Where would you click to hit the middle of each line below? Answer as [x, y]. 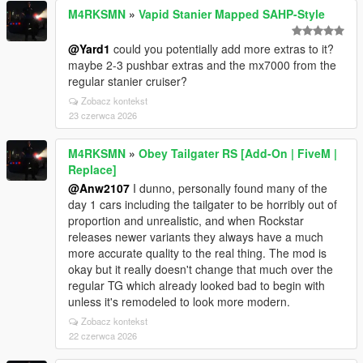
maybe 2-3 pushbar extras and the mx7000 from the [202, 65]
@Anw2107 [99, 188]
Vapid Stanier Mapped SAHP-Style [232, 14]
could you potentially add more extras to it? [222, 49]
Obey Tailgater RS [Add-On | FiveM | [238, 153]
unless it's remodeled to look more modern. [179, 301]
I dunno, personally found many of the [228, 188]
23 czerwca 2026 [103, 115]
